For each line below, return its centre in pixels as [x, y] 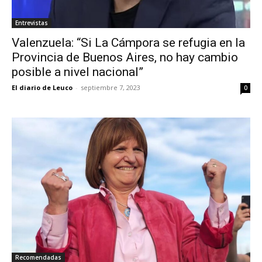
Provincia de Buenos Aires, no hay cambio [125, 58]
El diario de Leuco [42, 88]
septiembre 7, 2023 [111, 88]
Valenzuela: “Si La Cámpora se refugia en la [128, 43]
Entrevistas [32, 23]
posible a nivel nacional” [77, 72]
